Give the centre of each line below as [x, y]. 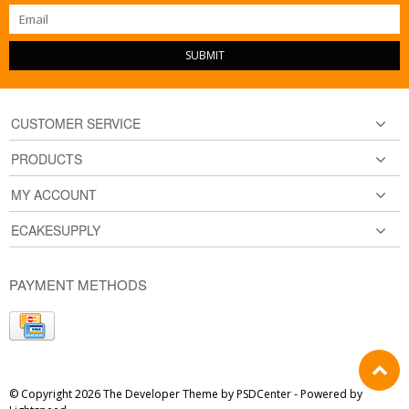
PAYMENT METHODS [78, 284]
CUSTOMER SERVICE [76, 123]
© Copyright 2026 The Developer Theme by [123, 393]
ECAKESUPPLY [56, 230]
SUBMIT [204, 55]
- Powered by [328, 393]
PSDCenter [264, 393]
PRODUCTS [47, 158]
